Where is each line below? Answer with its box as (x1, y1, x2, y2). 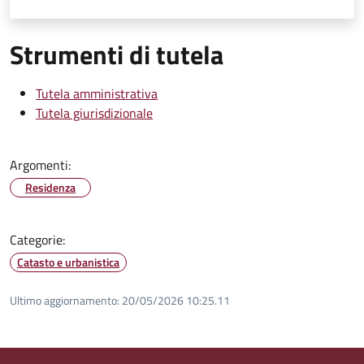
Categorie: (10, 229, 65, 249)
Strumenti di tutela (10, 34, 223, 74)
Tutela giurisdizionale (36, 102, 153, 123)
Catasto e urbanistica (17, 253, 119, 271)
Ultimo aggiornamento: (10, 291, 119, 309)
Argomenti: (10, 154, 71, 175)
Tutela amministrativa (36, 83, 158, 103)
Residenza (25, 178, 76, 196)
